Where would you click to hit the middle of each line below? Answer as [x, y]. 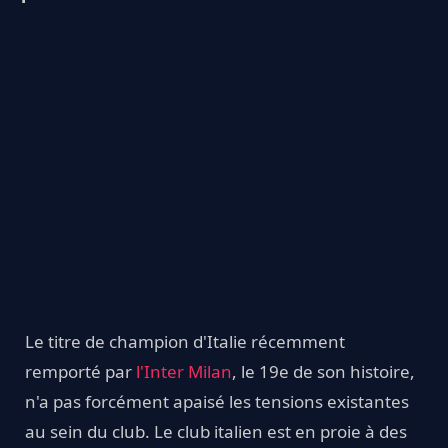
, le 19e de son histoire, [323, 372]
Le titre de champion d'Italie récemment [185, 342]
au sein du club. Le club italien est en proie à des [216, 432]
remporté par [80, 372]
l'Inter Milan [184, 372]
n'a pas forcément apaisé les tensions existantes [217, 402]
